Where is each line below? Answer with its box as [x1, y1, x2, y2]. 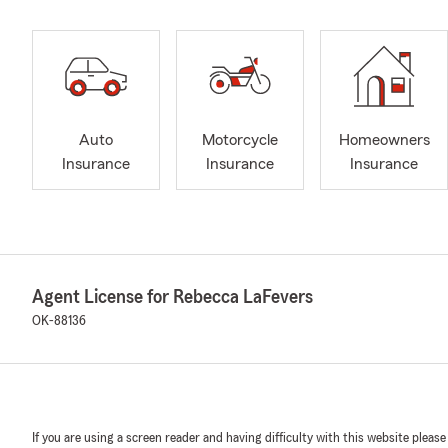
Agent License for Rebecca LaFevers [32, 287, 313, 307]
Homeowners [338, 132, 430, 149]
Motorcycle [202, 132, 278, 149]
